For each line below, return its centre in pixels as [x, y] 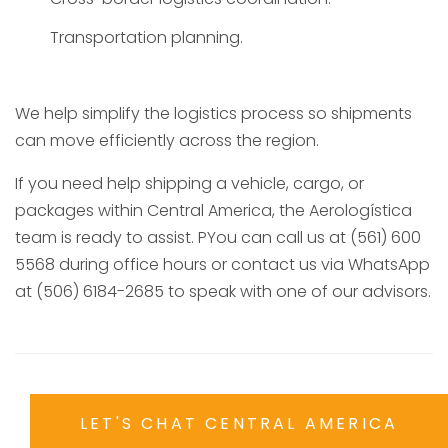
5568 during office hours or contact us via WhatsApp [222, 265]
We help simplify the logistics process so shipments [213, 114]
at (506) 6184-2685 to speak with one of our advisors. [223, 292]
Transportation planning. [146, 38]
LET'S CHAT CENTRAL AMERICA [239, 424]
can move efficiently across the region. [167, 141]
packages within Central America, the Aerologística [213, 211]
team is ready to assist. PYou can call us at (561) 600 [218, 238]
